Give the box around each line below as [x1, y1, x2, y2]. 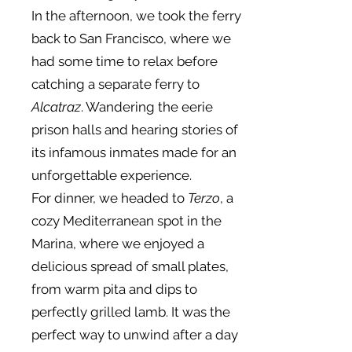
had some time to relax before [31, 53, 218, 69]
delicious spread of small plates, [31, 258, 229, 274]
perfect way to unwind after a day [31, 327, 238, 343]
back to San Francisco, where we [31, 31, 231, 46]
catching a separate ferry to [31, 76, 200, 92]
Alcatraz [31, 99, 81, 115]
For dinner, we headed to [31, 190, 188, 206]
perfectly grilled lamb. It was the [31, 304, 230, 320]
